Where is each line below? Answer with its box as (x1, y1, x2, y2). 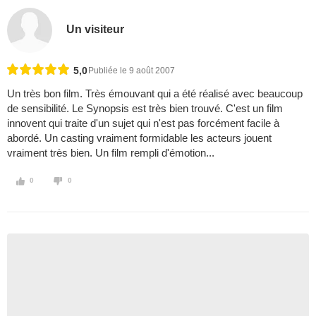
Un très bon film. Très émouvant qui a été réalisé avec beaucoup (7, 87, 303, 100)
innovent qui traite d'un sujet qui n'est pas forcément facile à (7, 117, 279, 130)
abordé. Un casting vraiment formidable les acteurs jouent (7, 132, 272, 145)
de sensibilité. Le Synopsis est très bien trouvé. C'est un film (7, 102, 283, 115)
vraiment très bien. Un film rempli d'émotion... (7, 147, 214, 159)
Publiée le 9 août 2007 (88, 66, 175, 76)
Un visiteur (66, 23, 125, 35)
